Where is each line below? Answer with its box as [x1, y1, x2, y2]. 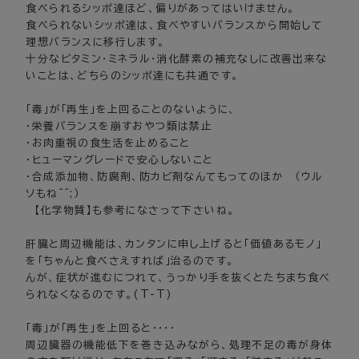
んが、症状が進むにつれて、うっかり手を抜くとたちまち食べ [26, 272, 331, 284]
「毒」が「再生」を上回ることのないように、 [26, 104, 236, 115]
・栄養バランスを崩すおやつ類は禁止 [26, 121, 213, 132]
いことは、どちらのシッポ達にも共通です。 [26, 71, 240, 82]
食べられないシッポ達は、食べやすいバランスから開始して [26, 20, 323, 31]
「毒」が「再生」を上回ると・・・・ [26, 323, 176, 334]
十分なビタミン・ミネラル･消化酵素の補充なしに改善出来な [26, 54, 328, 65]
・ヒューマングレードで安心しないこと [26, 155, 214, 166]
